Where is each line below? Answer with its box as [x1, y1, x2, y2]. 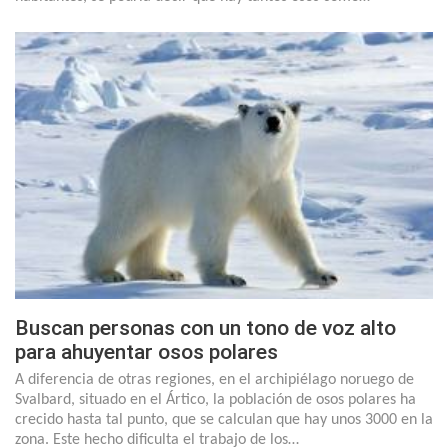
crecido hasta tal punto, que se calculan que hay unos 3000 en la [15, 412, 433, 429]
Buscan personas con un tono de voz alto [15, 316, 396, 341]
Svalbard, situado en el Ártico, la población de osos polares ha [15, 392, 416, 409]
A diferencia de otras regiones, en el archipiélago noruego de [15, 372, 414, 389]
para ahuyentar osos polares [15, 340, 278, 365]
